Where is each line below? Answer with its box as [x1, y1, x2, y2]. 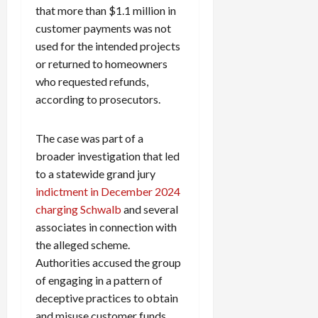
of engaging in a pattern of [35, 273, 163, 287]
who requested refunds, [35, 75, 148, 89]
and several [124, 202, 178, 216]
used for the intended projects [35, 39, 180, 53]
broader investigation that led [35, 149, 180, 163]
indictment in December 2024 [35, 185, 180, 199]
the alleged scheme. [35, 238, 130, 252]
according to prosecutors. [35, 92, 160, 106]
